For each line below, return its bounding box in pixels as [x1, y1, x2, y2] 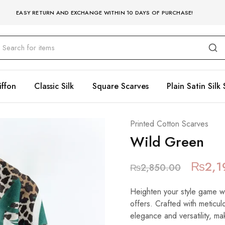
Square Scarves [92, 80, 149, 92]
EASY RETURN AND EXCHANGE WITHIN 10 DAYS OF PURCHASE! [16, 9, 193, 17]
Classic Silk [34, 80, 74, 92]
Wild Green [130, 132, 204, 152]
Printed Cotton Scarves [130, 118, 208, 130]
